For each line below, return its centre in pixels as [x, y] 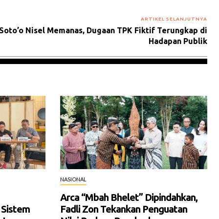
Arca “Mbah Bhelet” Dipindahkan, [129, 197]
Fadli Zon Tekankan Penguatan [123, 209]
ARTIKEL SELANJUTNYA [174, 19]
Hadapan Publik [178, 41]
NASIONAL [73, 179]
